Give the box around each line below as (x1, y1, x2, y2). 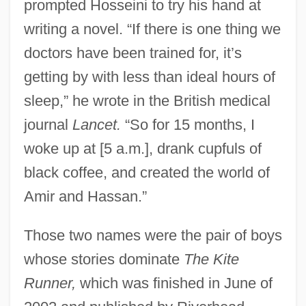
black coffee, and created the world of (23, 163, 270, 181)
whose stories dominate (23, 250, 184, 268)
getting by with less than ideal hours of (23, 68, 275, 85)
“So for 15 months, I (120, 115, 255, 133)
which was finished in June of (75, 274, 273, 292)
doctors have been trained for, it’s (23, 44, 242, 61)
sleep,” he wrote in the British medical (23, 92, 270, 109)
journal (23, 115, 72, 133)
